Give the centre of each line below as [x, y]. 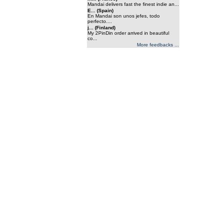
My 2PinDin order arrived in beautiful [128, 33]
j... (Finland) [101, 28]
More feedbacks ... [158, 45]
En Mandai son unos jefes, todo [124, 16]
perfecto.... [100, 21]
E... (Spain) [100, 11]
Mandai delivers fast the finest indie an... [133, 4]
